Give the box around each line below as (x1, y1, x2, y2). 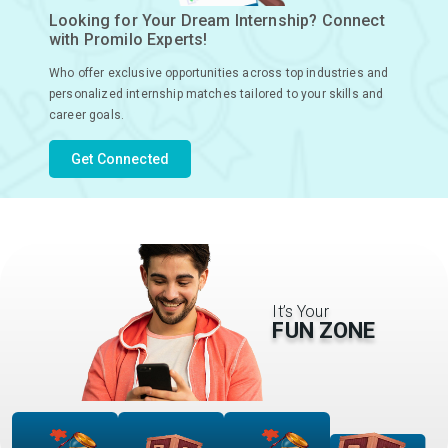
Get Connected (71, 151, 170, 168)
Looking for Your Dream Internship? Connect (49, 11, 385, 31)
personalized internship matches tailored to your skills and (49, 87, 384, 102)
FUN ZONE (272, 317, 376, 343)
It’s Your (272, 301, 329, 321)
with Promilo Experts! (49, 30, 208, 50)
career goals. (49, 108, 125, 123)
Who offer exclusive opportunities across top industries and (49, 66, 389, 81)
